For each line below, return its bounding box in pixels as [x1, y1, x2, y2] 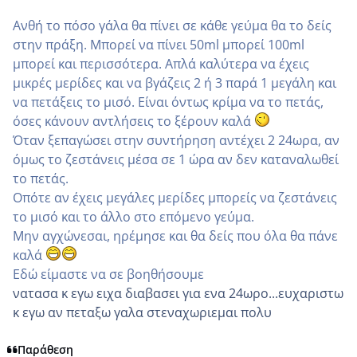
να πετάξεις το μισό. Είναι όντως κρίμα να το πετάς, [13, 92, 324, 111]
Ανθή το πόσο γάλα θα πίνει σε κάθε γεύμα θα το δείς [13, 16, 331, 34]
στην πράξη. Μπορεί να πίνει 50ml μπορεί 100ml [13, 35, 304, 53]
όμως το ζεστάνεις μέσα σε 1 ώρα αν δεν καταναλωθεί [13, 150, 339, 168]
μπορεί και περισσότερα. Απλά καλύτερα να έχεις [13, 54, 309, 73]
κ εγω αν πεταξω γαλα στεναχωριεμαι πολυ [13, 303, 272, 321]
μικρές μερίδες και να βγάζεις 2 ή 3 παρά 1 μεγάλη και [13, 73, 336, 92]
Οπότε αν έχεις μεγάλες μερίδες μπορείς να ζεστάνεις [13, 188, 337, 206]
